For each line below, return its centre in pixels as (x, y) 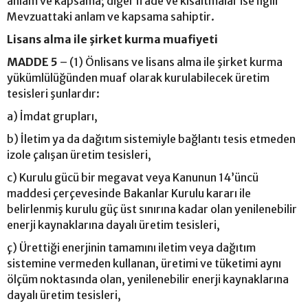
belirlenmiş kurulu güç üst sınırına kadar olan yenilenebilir (152, 209)
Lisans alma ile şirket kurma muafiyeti (112, 39)
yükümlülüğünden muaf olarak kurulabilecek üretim (138, 77)
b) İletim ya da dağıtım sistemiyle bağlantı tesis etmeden (151, 139)
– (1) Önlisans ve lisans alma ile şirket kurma (170, 62)
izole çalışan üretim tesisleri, (79, 154)
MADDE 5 (32, 62)
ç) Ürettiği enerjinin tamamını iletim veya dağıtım (131, 247)
